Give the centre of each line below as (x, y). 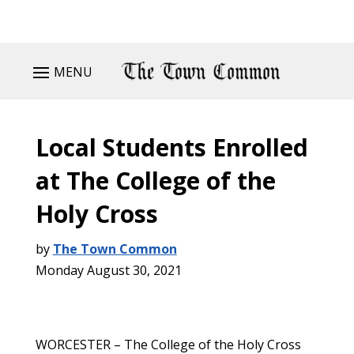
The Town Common (115, 249)
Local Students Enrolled (171, 147)
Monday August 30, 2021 (108, 270)
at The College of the (155, 181)
